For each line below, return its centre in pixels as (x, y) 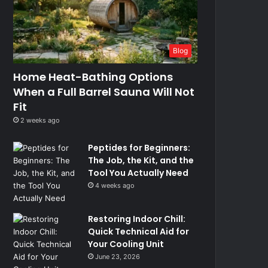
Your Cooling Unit (126, 244)
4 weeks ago (115, 185)
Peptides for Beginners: (139, 147)
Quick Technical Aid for (139, 231)
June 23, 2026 (118, 256)
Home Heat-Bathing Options (93, 77)
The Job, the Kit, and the (141, 160)
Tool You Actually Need (138, 173)
